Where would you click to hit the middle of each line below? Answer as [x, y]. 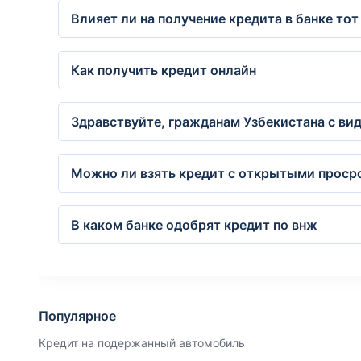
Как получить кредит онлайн [164, 70]
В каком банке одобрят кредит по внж [194, 225]
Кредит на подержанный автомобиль [142, 343]
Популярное [77, 316]
